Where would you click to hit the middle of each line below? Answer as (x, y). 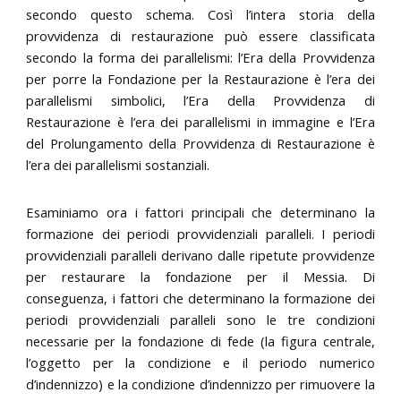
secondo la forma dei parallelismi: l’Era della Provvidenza (200, 57)
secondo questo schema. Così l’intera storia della (200, 14)
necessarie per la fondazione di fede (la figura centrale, (200, 341)
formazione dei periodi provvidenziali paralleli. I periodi (200, 234)
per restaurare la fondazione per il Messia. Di (200, 277)
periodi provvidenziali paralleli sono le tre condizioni (200, 320)
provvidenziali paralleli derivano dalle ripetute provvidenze (200, 256)
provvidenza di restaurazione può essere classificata (200, 35)
